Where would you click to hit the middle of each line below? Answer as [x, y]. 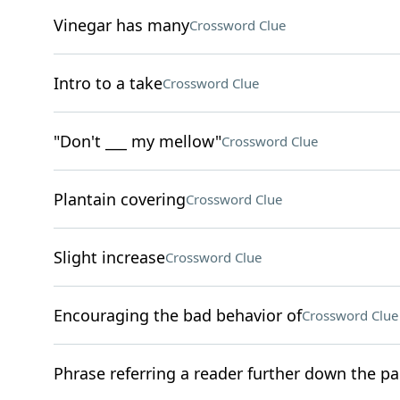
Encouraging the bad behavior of [177, 315]
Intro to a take [108, 83]
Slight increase [109, 257]
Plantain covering [119, 199]
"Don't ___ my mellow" [137, 141]
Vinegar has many [121, 25]
